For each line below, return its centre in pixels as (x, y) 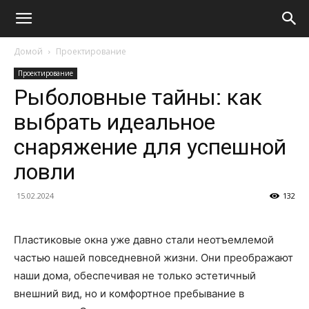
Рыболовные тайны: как (138, 97)
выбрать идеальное (114, 122)
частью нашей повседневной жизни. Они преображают (153, 258)
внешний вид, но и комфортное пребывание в (129, 293)
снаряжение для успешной (150, 147)
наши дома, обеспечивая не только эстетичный (135, 276)
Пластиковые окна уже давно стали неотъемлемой (144, 240)
